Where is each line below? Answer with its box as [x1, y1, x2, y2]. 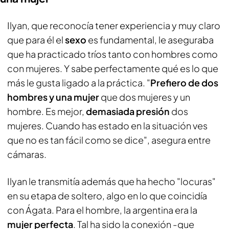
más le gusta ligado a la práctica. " [7, 77, 150, 88]
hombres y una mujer [7, 91, 99, 103]
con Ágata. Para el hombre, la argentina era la [7, 204, 197, 216]
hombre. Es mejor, [7, 105, 86, 117]
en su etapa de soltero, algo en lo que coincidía [7, 190, 207, 201]
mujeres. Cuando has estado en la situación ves [7, 120, 208, 131]
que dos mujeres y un [99, 91, 190, 103]
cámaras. [7, 148, 47, 160]
